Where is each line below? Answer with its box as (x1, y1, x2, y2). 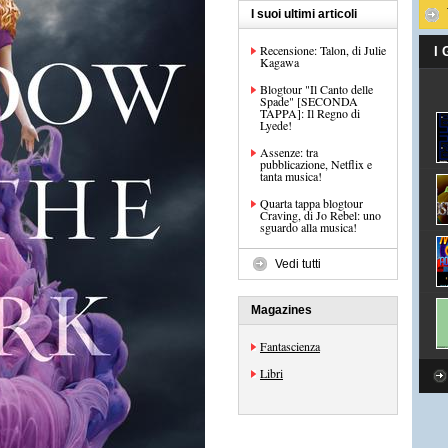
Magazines (251, 303, 312, 317)
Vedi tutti (275, 257, 321, 271)
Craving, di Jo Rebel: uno (260, 207, 381, 223)
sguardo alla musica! (260, 219, 357, 235)
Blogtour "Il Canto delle (260, 81, 373, 97)
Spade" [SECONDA (260, 93, 358, 109)
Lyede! (260, 117, 292, 133)
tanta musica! (260, 168, 322, 184)
